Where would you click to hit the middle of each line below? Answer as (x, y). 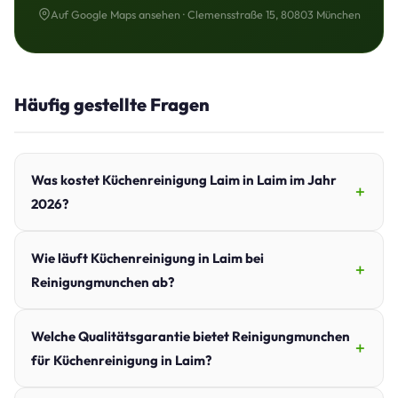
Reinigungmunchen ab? (103, 283)
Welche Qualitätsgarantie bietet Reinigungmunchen (191, 337)
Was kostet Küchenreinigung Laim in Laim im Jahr (184, 180)
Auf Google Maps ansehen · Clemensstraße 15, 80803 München (205, 15)
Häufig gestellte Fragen (112, 105)
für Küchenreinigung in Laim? (121, 361)
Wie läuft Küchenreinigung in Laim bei (147, 259)
